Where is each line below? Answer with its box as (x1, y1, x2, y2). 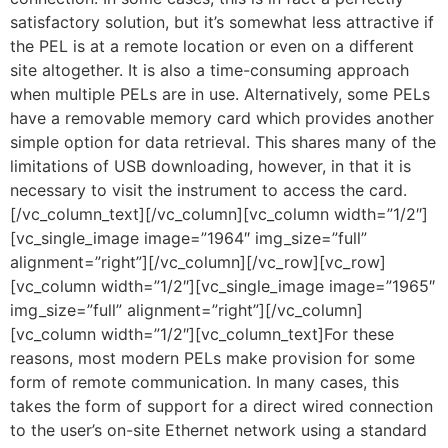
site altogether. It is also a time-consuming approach (10, 59, 409, 80)
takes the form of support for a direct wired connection (10, 395, 433, 416)
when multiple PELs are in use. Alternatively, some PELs (10, 83, 430, 104)
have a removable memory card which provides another (10, 107, 434, 128)
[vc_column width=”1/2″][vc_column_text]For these (10, 323, 394, 344)
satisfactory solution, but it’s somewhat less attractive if (10, 11, 434, 32)
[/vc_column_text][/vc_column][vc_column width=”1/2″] (10, 203, 428, 224)
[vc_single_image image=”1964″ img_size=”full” (10, 227, 367, 248)
